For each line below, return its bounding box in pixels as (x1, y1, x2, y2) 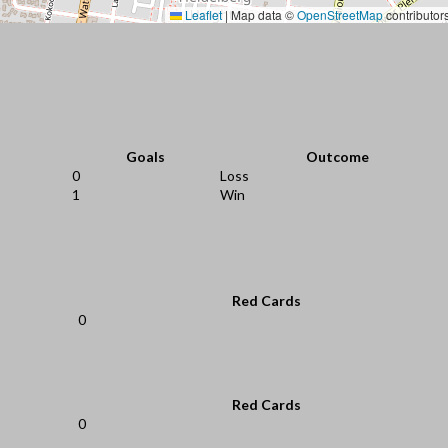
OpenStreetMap (297, 5, 383, 23)
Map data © (228, 5, 297, 23)
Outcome (306, 148, 369, 166)
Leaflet (182, 5, 222, 23)
